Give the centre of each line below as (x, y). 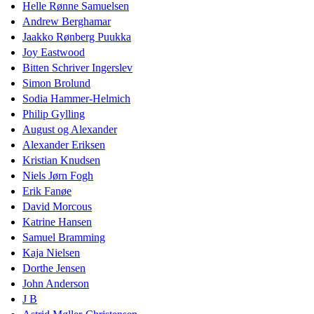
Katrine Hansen (57, 221)
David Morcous (57, 206)
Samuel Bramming (64, 237)
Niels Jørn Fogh (58, 175)
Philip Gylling (54, 114)
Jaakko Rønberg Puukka (77, 36)
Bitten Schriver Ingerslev (77, 67)
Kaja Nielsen (51, 252)
